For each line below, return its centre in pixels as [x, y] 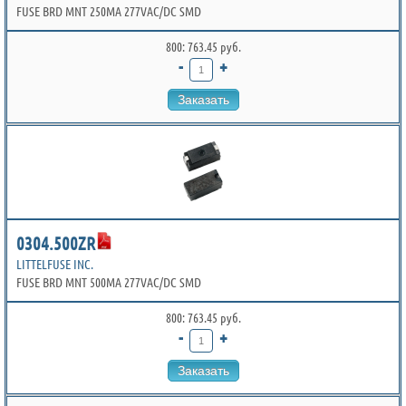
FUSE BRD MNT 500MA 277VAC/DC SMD [109, 283]
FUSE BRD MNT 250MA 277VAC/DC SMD [109, 12]
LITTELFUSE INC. [55, 265]
